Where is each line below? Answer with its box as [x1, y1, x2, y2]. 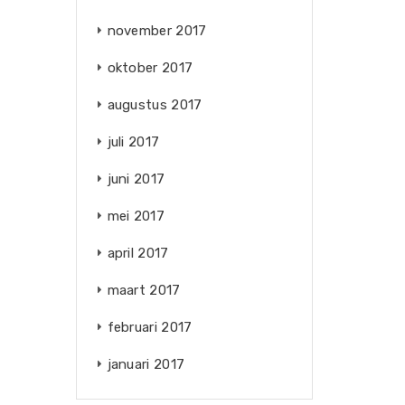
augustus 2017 [107, 97, 202, 113]
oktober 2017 [107, 60, 193, 76]
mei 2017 [107, 208, 165, 224]
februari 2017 [107, 319, 193, 335]
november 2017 [107, 23, 207, 39]
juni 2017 [107, 171, 165, 187]
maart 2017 [107, 282, 181, 298]
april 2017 [107, 245, 169, 261]
